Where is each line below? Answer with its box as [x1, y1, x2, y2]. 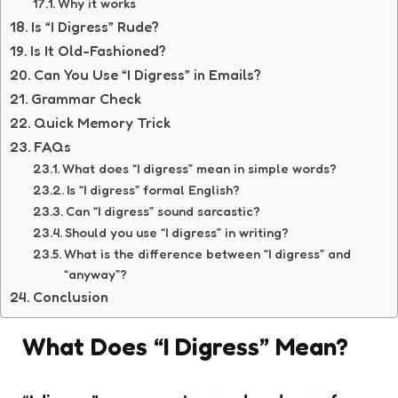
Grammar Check [31, 89, 142, 107]
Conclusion [33, 287, 109, 306]
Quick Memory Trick [34, 113, 171, 131]
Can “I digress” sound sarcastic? [65, 203, 260, 219]
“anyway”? [63, 266, 127, 282]
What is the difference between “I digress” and [63, 245, 351, 261]
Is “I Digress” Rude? [31, 17, 160, 36]
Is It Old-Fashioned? [30, 41, 167, 60]
